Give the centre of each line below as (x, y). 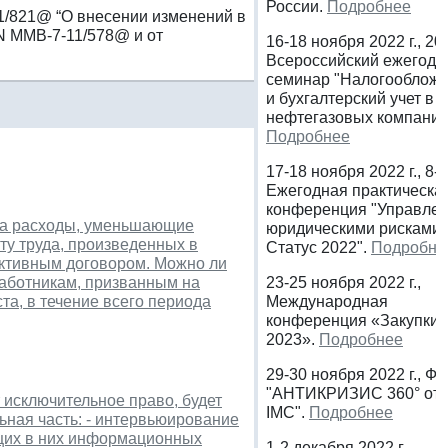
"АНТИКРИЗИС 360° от (353, 393)
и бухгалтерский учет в (350, 98)
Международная (327, 301)
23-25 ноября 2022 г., (343, 282)
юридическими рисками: (355, 228)
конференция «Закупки (352, 320)
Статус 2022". (318, 247)
